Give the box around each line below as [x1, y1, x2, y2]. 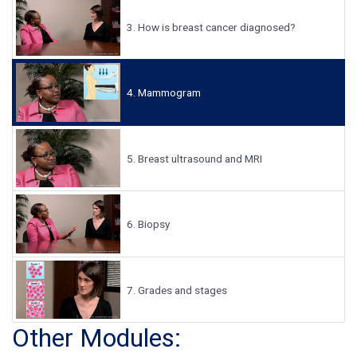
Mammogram [135, 86, 201, 100]
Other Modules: [12, 323, 181, 354]
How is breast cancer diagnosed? [135, 20, 296, 33]
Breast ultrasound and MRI [135, 151, 262, 165]
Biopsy [135, 218, 170, 231]
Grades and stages [135, 283, 227, 296]
